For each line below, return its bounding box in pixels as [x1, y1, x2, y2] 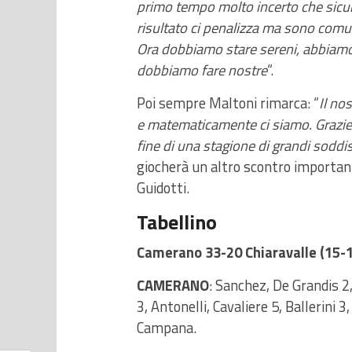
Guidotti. [137, 177, 189, 199]
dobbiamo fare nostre [137, 59, 267, 81]
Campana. [137, 317, 196, 339]
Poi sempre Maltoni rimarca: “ [137, 92, 319, 114]
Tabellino [137, 207, 217, 237]
